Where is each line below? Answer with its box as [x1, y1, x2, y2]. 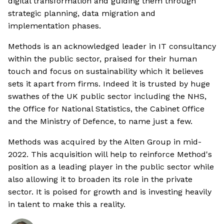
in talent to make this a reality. [8, 199, 125, 209]
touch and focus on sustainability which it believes [8, 66, 203, 76]
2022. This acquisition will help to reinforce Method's [8, 149, 212, 159]
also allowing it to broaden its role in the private [8, 174, 192, 184]
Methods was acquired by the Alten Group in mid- [8, 137, 201, 147]
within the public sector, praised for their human [8, 54, 197, 64]
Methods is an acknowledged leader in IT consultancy [8, 41, 216, 51]
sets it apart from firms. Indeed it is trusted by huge [8, 79, 210, 89]
